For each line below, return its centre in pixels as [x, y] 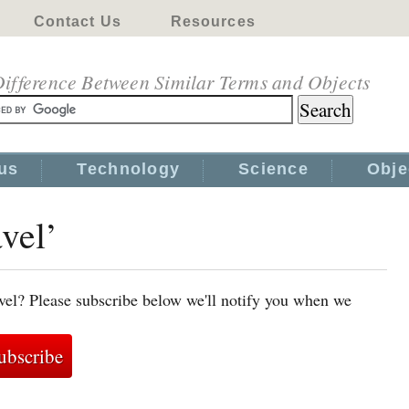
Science [273, 169]
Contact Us [77, 21]
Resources [213, 21]
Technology [129, 169]
